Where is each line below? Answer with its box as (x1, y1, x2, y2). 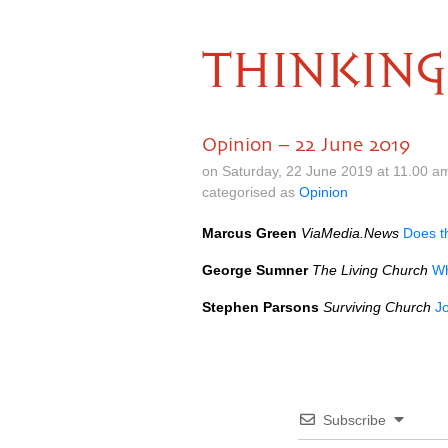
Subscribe (323, 412, 386, 428)
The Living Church (312, 262, 428, 278)
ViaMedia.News (301, 225, 399, 241)
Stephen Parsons (202, 299, 319, 315)
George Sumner (202, 262, 308, 278)
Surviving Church (323, 299, 431, 315)
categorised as (202, 184, 299, 200)
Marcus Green (202, 225, 297, 241)
